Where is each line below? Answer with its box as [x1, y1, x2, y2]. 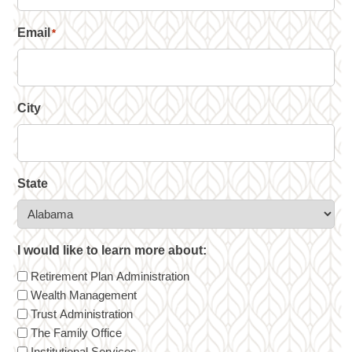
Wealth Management [31, 288, 137, 302]
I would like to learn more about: [17, 244, 207, 257]
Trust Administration [31, 306, 134, 321]
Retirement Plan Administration [31, 269, 190, 283]
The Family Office [31, 325, 123, 339]
